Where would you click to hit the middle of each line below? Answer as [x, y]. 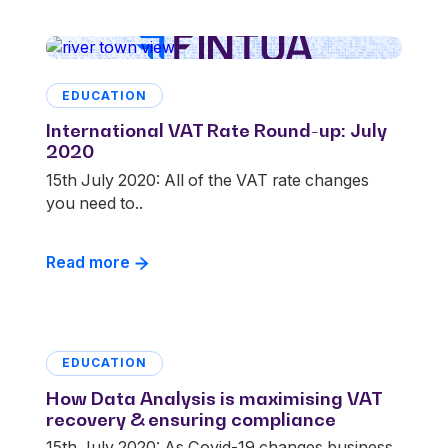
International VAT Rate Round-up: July [216, 130]
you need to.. [94, 202]
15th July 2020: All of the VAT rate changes [207, 179]
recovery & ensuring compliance [191, 418]
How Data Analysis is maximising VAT [214, 397]
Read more [88, 262]
